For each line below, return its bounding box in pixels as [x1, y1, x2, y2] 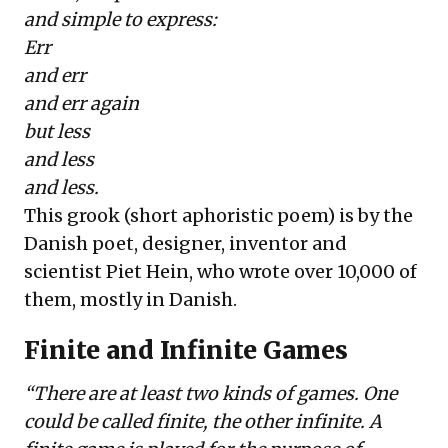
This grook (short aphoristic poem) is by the [24, 204, 413, 228]
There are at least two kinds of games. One [33, 382, 397, 406]
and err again [24, 92, 139, 116]
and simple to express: [24, 8, 217, 32]
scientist [24, 260, 106, 284]
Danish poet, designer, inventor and [24, 232, 347, 256]
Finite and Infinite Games [24, 335, 348, 367]
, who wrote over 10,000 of [189, 260, 417, 284]
